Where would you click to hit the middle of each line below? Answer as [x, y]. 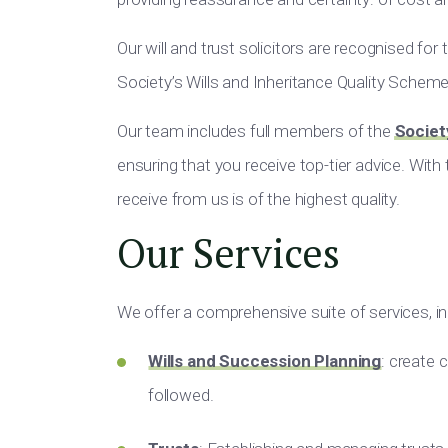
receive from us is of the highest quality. [258, 199]
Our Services [228, 252]
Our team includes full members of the [256, 131]
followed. [181, 395]
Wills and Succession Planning [265, 361]
